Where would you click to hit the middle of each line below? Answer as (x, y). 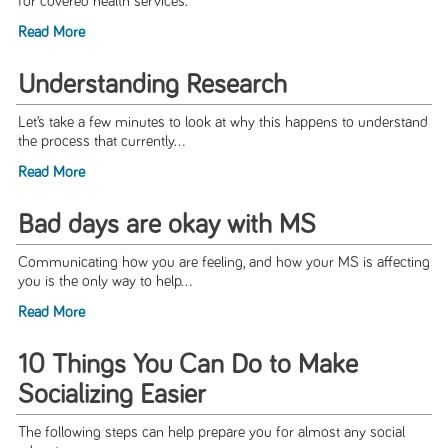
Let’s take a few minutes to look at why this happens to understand (222, 123)
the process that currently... (101, 142)
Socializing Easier (111, 395)
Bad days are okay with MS (166, 225)
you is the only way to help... (104, 282)
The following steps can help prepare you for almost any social (211, 433)
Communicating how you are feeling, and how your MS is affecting (223, 263)
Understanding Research (152, 85)
